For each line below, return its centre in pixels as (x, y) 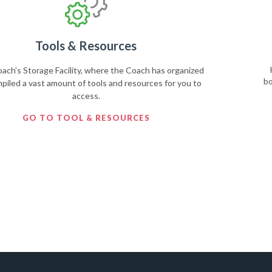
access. (86, 96)
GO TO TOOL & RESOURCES (86, 118)
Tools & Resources (86, 46)
